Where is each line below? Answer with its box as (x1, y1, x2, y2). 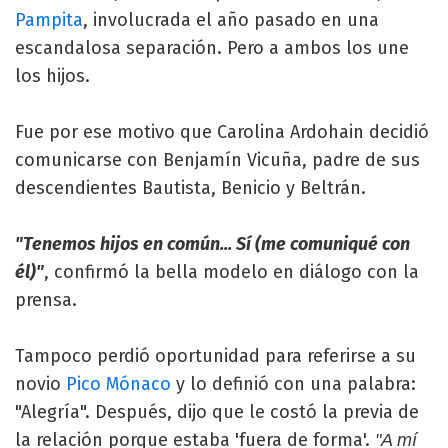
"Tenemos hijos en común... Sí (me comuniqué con (15, 232, 410, 255)
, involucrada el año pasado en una (83, 8, 379, 31)
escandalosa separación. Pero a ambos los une (15, 36, 409, 59)
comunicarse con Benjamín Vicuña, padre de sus (15, 148, 420, 171)
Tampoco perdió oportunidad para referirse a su (15, 344, 416, 367)
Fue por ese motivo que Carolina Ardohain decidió (15, 120, 429, 143)
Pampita (15, 8, 83, 31)
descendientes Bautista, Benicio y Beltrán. (15, 176, 366, 199)
